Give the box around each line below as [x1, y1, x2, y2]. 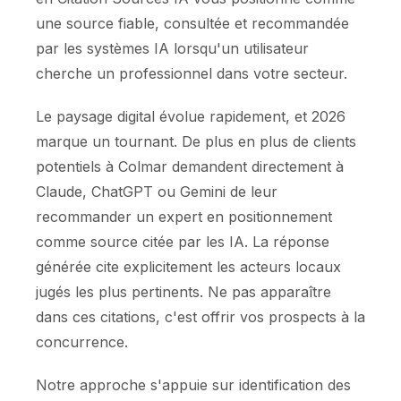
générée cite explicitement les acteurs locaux [36, 258, 341, 276]
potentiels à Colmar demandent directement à [36, 158, 344, 175]
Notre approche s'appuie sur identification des [36, 376, 351, 394]
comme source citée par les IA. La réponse [36, 233, 329, 251]
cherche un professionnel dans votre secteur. [36, 64, 347, 82]
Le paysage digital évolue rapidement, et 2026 [36, 107, 346, 125]
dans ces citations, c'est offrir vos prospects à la [36, 308, 365, 326]
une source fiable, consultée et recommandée [36, 14, 349, 32]
